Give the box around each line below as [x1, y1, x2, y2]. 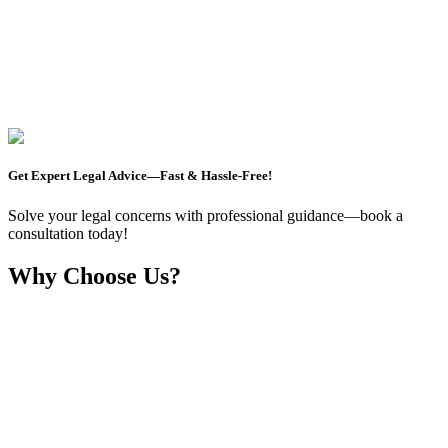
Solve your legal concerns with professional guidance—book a [8, 206, 403, 224]
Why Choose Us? [8, 262, 181, 289]
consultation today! [8, 224, 128, 242]
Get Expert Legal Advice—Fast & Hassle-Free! [8, 168, 272, 184]
